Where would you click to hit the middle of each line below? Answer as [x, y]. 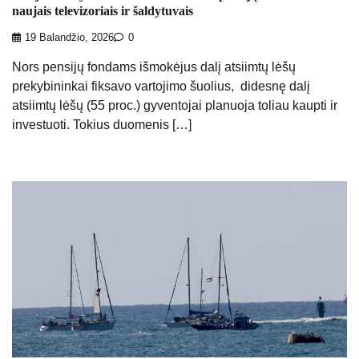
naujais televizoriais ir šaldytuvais [103, 11]
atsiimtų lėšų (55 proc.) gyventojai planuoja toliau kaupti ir [175, 105]
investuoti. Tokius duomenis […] [102, 124]
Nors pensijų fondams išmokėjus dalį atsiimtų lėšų [154, 67]
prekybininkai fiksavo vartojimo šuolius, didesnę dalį [161, 86]
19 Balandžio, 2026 [69, 37]
